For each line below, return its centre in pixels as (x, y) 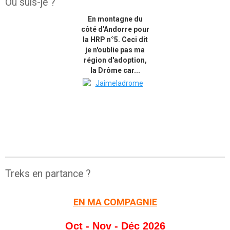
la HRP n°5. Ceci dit (115, 40)
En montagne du (115, 19)
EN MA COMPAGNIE (115, 202)
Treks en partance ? (48, 174)
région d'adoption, (115, 60)
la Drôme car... (115, 70)
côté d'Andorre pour (115, 29)
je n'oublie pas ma (115, 50)
